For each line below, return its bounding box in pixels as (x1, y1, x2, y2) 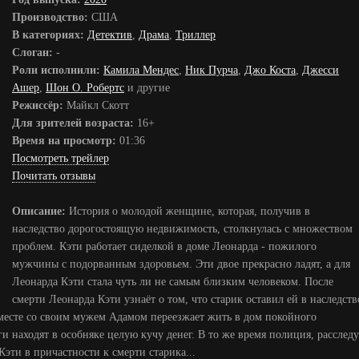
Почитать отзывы (12, 170, 95, 182)
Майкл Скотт (63, 99, 129, 111)
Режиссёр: (12, 99, 63, 111)
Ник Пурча (185, 64, 238, 76)
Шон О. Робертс (46, 82, 124, 94)
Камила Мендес (103, 64, 179, 76)
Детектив (87, 29, 132, 41)
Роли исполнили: (12, 64, 100, 76)
